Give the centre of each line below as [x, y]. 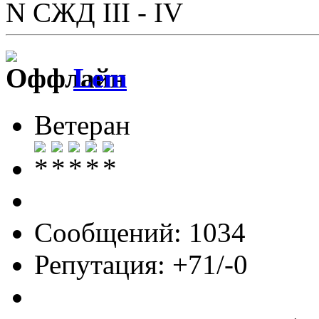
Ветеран [82, 125]
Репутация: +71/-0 [141, 265]
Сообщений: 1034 [140, 233]
